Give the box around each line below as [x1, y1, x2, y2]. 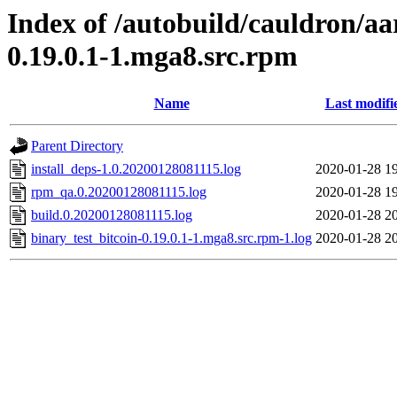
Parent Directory [31, 138, 123, 154]
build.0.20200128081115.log [31, 207, 192, 223]
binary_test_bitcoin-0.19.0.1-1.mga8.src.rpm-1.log [31, 230, 312, 246]
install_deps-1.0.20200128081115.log [31, 161, 241, 177]
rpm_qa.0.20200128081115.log [31, 184, 206, 200]
